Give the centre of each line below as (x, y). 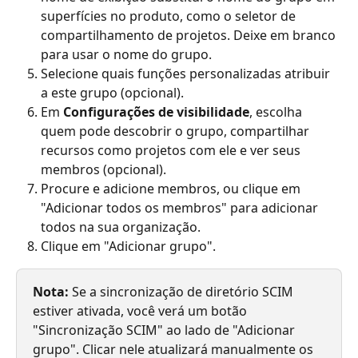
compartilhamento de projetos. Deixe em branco (190, 35)
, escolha (277, 111)
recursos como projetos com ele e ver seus (172, 150)
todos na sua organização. (121, 227)
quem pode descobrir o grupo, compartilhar (177, 131)
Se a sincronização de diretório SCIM (183, 292)
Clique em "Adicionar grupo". (128, 246)
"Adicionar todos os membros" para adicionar (181, 207)
